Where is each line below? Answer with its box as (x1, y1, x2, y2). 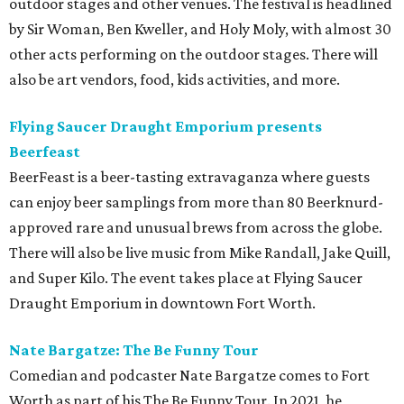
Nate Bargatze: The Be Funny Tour (9, 341, 259, 360)
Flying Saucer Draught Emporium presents (9, 117, 322, 136)
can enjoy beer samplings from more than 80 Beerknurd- (9, 193, 383, 212)
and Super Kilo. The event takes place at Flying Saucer (9, 269, 363, 288)
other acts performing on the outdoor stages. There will (9, 45, 378, 64)
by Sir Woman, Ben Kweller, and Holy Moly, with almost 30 (9, 20, 391, 39)
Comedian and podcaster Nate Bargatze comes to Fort (9, 366, 370, 385)
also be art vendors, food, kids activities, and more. (9, 70, 340, 89)
